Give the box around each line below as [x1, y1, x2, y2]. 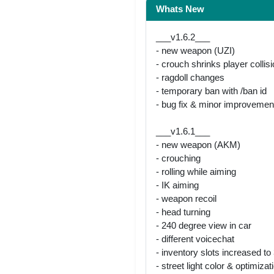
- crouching [156, 152, 201, 163]
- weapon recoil [156, 193, 217, 204]
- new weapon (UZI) [156, 45, 235, 56]
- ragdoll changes [156, 72, 224, 83]
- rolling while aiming [156, 166, 236, 177]
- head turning [156, 206, 210, 217]
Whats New [156, 3, 204, 14]
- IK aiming [156, 179, 199, 190]
